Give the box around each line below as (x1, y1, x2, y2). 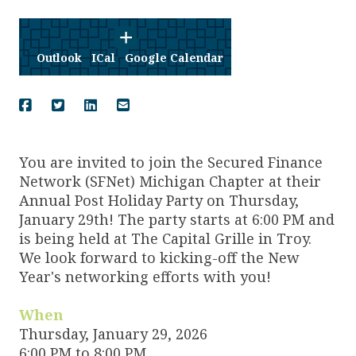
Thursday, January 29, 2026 (19, 323, 207, 343)
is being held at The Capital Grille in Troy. (19, 228, 311, 248)
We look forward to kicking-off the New (19, 247, 300, 267)
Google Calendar (125, 49, 223, 65)
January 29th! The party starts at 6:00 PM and (19, 209, 335, 229)
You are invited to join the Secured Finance (19, 152, 323, 172)
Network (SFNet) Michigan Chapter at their (19, 171, 321, 191)
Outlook (37, 49, 82, 65)
